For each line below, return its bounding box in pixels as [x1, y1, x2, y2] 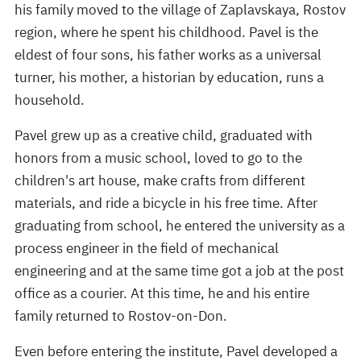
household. [15, 91, 85, 109]
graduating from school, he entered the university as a [15, 217, 345, 234]
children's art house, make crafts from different [15, 172, 305, 189]
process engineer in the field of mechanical [15, 239, 279, 257]
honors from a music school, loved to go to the [15, 149, 302, 167]
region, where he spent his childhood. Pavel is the [15, 23, 318, 41]
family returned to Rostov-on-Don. [15, 307, 227, 325]
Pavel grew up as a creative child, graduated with [15, 127, 313, 144]
